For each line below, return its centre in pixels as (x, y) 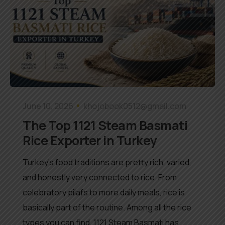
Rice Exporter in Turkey (90, 140)
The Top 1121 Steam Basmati (105, 125)
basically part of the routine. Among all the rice (107, 207)
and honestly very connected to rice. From (100, 177)
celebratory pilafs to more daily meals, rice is (104, 192)
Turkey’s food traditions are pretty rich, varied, (107, 162)
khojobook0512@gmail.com (135, 106)
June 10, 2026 (48, 106)
